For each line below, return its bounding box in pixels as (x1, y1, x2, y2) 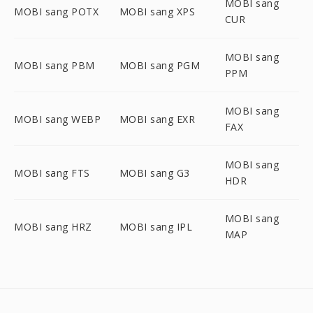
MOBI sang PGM (119, 58, 201, 72)
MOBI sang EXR (119, 112, 196, 126)
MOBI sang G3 (119, 166, 190, 180)
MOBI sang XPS (119, 4, 196, 18)
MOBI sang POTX (14, 4, 99, 18)
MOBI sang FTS (14, 166, 90, 180)
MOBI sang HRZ (14, 219, 92, 233)
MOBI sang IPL (119, 219, 193, 233)
